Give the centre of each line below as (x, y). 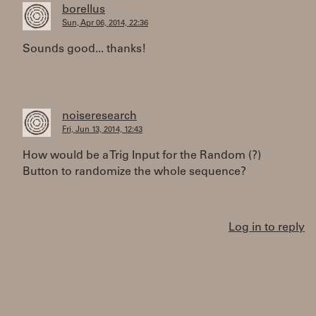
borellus (84, 10)
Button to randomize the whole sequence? (134, 172)
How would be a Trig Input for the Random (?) (142, 156)
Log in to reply (267, 228)
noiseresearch (99, 116)
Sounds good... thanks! (84, 49)
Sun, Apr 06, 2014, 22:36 (105, 24)
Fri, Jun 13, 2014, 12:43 (102, 130)
